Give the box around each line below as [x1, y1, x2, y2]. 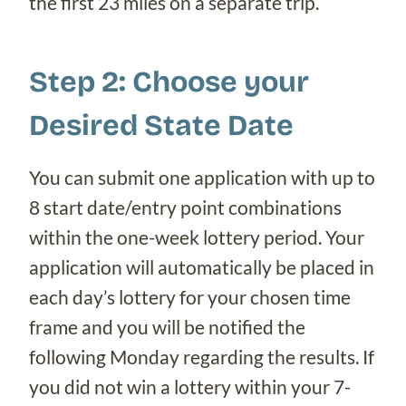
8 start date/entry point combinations [29, 195, 342, 218]
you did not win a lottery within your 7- [29, 374, 351, 398]
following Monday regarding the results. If [29, 344, 374, 368]
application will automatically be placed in [29, 255, 374, 278]
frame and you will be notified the [29, 314, 305, 338]
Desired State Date [29, 107, 294, 143]
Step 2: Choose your [29, 63, 309, 100]
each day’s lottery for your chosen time [29, 285, 351, 308]
